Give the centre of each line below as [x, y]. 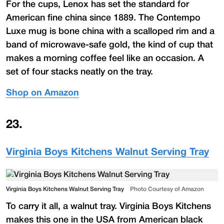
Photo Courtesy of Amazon [167, 189]
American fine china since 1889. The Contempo [103, 18]
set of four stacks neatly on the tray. [79, 72]
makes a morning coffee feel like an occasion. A [105, 58]
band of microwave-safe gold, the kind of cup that [109, 45]
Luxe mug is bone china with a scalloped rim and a [110, 31]
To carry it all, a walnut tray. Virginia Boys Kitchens [108, 206]
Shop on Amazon [42, 93]
